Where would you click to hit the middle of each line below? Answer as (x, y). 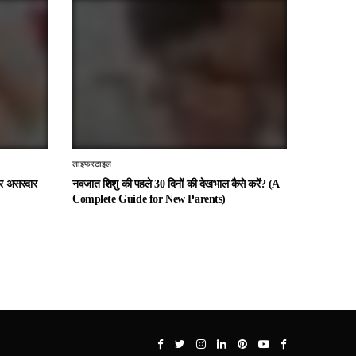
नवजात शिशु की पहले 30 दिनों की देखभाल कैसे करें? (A (176, 184)
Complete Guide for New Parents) (149, 199)
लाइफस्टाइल (92, 164)
